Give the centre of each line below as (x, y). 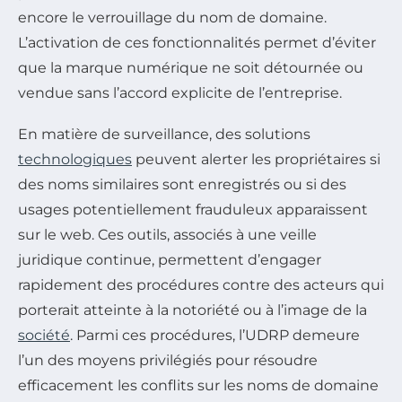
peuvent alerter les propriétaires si (256, 159)
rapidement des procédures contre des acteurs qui (201, 285)
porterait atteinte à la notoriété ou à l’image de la (192, 310)
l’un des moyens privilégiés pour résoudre (168, 360)
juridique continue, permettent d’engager (170, 260)
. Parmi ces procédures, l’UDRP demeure (215, 335)
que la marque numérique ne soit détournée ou (191, 68)
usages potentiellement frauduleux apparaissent (193, 210)
